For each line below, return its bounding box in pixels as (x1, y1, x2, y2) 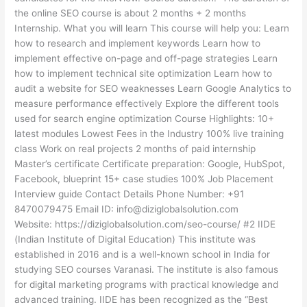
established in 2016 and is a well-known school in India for (14, 249, 271, 260)
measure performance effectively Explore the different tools (14, 98, 280, 110)
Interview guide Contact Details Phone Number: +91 (14, 188, 245, 200)
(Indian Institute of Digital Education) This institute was (14, 234, 256, 245)
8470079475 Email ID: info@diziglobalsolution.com (14, 204, 239, 215)
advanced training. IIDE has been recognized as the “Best (14, 294, 269, 306)
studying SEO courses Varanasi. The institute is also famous (14, 264, 279, 275)
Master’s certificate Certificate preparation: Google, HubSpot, (14, 158, 286, 170)
